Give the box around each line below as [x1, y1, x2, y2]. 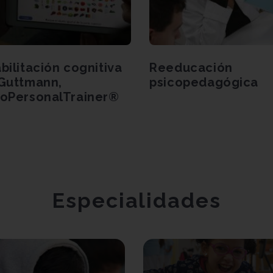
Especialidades [51, 188, 222, 213]
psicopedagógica [149, 75, 259, 90]
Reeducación [149, 60, 233, 75]
